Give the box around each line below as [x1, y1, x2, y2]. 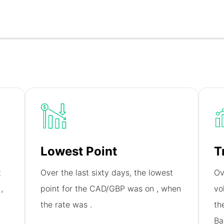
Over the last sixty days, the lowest [40, 167, 173, 178]
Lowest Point [40, 144, 117, 159]
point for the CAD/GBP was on [40, 183, 157, 194]
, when [156, 183, 181, 194]
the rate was [40, 199, 90, 210]
